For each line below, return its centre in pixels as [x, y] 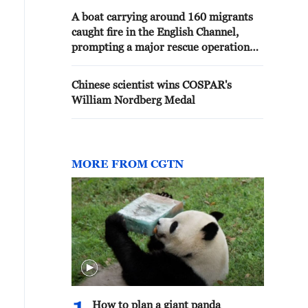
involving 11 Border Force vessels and [165, 62]
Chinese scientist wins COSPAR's [152, 85]
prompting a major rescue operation [161, 47]
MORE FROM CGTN [128, 164]
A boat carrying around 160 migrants [162, 16]
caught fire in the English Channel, [155, 32]
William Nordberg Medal [133, 100]
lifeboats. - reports [117, 77]
